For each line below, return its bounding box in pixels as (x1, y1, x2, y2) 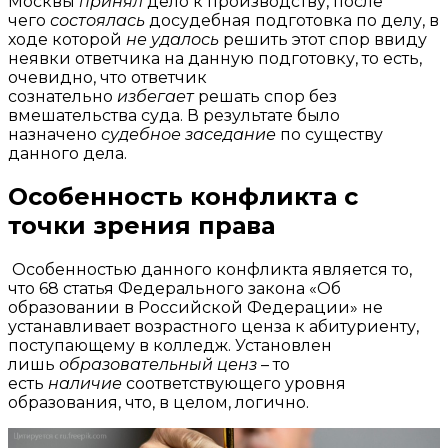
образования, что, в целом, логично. (8, 393, 309, 413)
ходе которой (8, 29, 126, 49)
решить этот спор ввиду (219, 29, 427, 49)
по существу (276, 124, 383, 144)
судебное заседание (101, 124, 276, 144)
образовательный (59, 355, 213, 375)
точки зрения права (8, 211, 275, 241)
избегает (117, 86, 194, 106)
